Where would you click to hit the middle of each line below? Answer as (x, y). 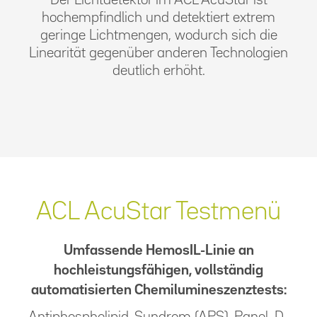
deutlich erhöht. (158, 70)
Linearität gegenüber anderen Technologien (158, 53)
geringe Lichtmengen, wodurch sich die (158, 35)
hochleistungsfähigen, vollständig (158, 270)
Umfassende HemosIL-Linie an (158, 250)
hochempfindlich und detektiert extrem (158, 17)
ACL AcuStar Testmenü (158, 212)
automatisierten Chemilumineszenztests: (158, 290)
